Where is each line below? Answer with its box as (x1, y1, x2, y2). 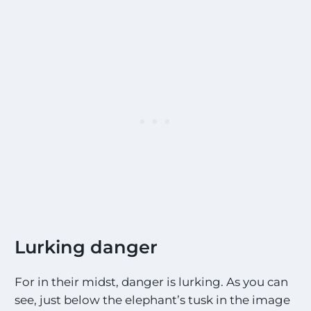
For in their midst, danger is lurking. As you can (15, 274, 289, 289)
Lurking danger (15, 236, 158, 258)
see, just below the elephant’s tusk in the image (15, 292, 291, 307)
